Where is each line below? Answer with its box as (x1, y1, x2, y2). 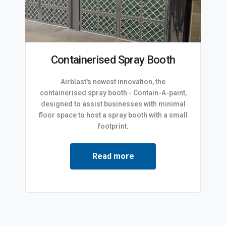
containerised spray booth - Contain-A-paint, (39, 89, 187, 97)
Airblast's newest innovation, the (61, 78, 165, 86)
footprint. (97, 122, 129, 131)
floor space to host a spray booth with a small (38, 111, 188, 120)
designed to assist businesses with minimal (40, 100, 186, 108)
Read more (92, 151, 134, 161)
